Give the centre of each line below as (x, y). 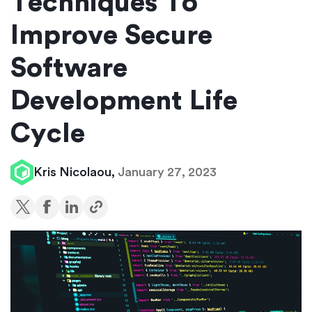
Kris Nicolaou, (76, 172)
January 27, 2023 (167, 172)
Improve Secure (111, 35)
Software (69, 68)
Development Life (124, 101)
